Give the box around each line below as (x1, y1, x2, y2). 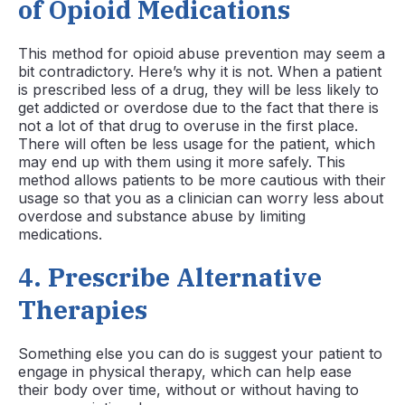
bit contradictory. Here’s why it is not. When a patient (18, 62, 381, 81)
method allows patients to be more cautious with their (18, 171, 386, 190)
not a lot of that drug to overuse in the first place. (18, 117, 358, 136)
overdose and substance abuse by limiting (18, 207, 306, 226)
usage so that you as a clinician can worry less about (18, 189, 383, 208)
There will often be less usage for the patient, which (18, 135, 375, 154)
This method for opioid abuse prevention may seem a (18, 44, 385, 63)
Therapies (18, 293, 147, 327)
